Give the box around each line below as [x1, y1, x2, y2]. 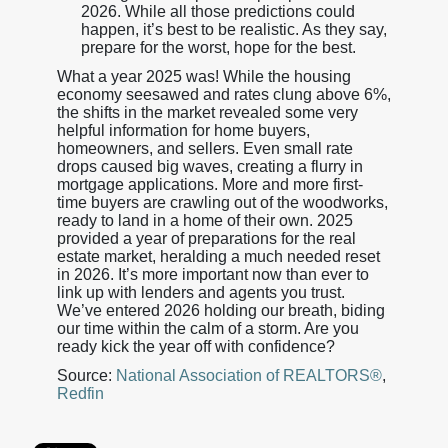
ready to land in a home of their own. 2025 [56, 211, 353, 229]
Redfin [56, 384, 104, 402]
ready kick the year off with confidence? [56, 337, 335, 355]
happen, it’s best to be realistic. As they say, [80, 20, 387, 38]
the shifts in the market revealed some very [56, 103, 358, 121]
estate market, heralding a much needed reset [56, 247, 380, 265]
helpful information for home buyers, [56, 121, 310, 139]
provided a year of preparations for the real [56, 229, 356, 247]
